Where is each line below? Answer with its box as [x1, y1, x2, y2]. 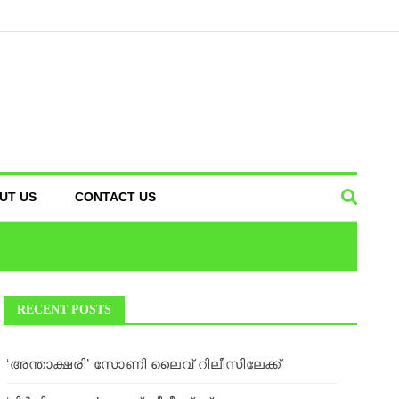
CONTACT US [75, 190, 156, 204]
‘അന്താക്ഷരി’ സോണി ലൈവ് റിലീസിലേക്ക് [6, 356, 281, 371]
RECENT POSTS [17, 303, 112, 316]
